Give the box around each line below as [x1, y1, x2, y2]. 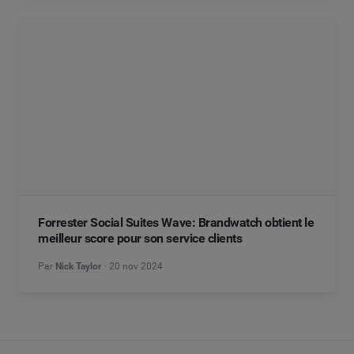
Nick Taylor [55, 261, 101, 273]
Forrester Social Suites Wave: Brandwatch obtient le [38, 215, 314, 231]
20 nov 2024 [109, 261, 164, 273]
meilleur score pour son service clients [38, 231, 243, 247]
